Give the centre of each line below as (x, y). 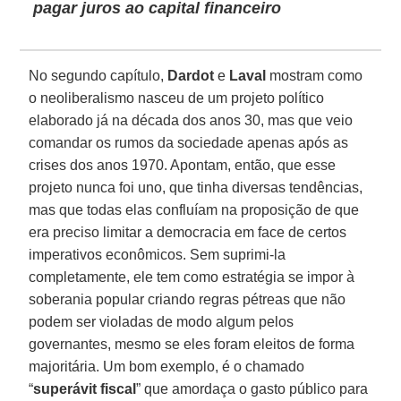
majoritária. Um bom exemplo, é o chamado (167, 366)
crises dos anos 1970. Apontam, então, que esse (183, 165)
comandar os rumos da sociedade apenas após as (189, 142)
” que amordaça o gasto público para (252, 388)
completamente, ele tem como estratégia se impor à (192, 277)
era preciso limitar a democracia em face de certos (188, 232)
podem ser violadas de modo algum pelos (162, 321)
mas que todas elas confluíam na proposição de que (194, 209)
